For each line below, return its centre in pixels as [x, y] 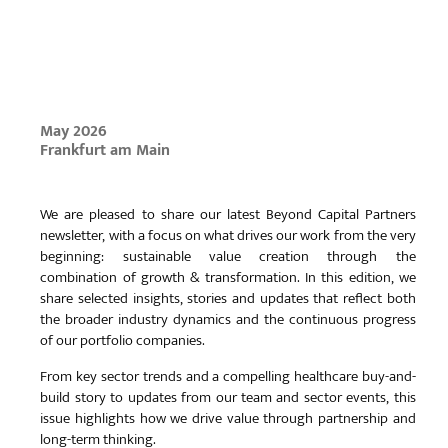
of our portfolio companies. [123, 340]
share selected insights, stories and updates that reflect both [228, 298]
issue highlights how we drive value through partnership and [228, 418]
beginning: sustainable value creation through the [228, 256]
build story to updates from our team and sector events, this [228, 397]
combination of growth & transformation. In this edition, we [228, 277]
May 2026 [74, 131]
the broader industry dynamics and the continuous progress [228, 319]
